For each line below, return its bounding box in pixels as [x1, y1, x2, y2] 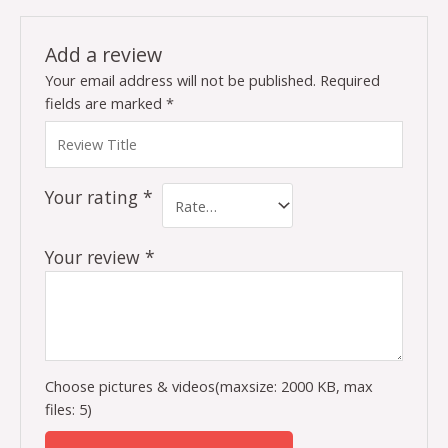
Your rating [45, 184, 144, 209]
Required [320, 70, 381, 91]
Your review [45, 245, 146, 270]
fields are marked [45, 93, 167, 114]
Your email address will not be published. [45, 70, 317, 91]
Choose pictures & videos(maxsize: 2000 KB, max [45, 375, 374, 396]
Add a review [45, 40, 163, 68]
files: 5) [45, 398, 93, 419]
